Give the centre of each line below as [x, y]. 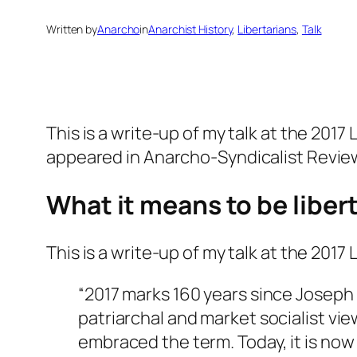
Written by [72, 29]
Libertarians [267, 29]
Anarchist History [190, 29]
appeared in [95, 157]
